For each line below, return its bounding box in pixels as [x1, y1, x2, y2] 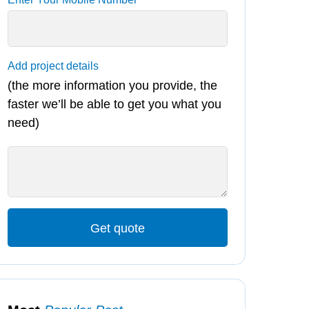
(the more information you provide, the [8, 79, 218, 92]
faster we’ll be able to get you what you [8, 97, 222, 111]
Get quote [90, 221, 146, 235]
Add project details [8, 60, 99, 72]
